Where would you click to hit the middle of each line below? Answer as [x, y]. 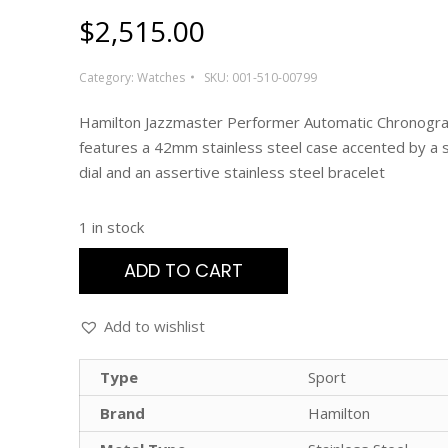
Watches [161, 77]
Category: [108, 77]
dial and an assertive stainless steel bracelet [232, 171]
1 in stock [111, 226]
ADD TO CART [183, 270]
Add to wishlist [154, 325]
